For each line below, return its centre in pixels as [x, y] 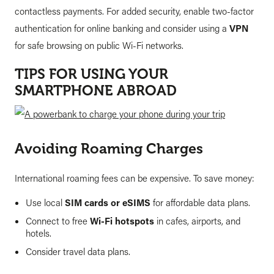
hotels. [39, 233]
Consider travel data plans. [78, 251]
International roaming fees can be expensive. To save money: [135, 178]
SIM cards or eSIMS [108, 202]
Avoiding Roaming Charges [109, 149]
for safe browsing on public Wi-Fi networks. [99, 46]
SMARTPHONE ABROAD [96, 91]
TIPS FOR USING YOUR [91, 75]
